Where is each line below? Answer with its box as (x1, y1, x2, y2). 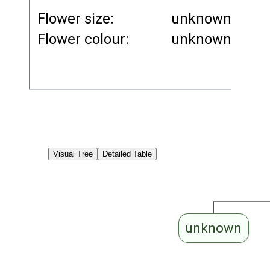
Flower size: (37, 10, 115, 27)
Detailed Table (102, 149, 152, 159)
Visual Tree (53, 149, 93, 159)
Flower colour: (37, 31, 130, 48)
